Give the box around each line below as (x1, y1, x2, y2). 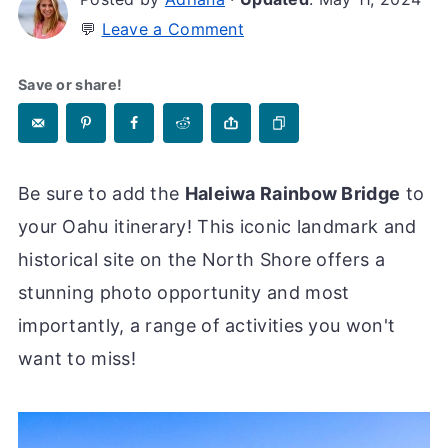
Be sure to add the (17, 183, 185, 204)
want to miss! (17, 348, 136, 369)
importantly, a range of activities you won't (17, 315, 396, 336)
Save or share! (17, 76, 123, 93)
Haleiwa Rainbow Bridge (184, 183, 401, 204)
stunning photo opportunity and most (17, 282, 350, 303)
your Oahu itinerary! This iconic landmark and (17, 216, 417, 237)
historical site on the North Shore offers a (17, 249, 385, 270)
